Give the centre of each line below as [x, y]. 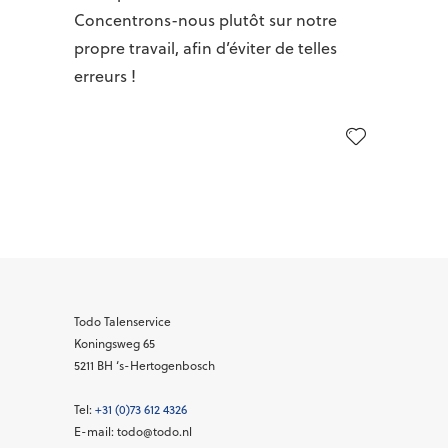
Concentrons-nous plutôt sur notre [205, 20]
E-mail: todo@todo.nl [133, 431]
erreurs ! [105, 76]
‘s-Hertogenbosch [164, 365]
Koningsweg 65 [114, 343]
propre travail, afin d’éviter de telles [205, 48]
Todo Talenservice [122, 321]
